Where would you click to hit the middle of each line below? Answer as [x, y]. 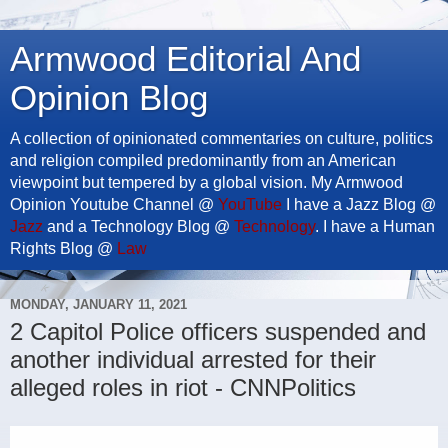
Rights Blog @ [63, 248]
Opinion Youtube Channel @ [114, 204]
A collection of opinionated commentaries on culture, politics [221, 138]
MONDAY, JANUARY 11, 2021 [98, 304]
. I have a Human [375, 226]
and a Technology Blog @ [138, 226]
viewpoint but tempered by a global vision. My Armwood [206, 182]
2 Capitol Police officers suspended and [218, 331]
